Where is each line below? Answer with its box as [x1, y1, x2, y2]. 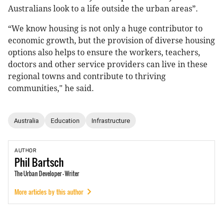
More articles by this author [14, 187, 83, 197]
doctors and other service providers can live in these [8, 60, 208, 70]
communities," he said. [8, 84, 94, 94]
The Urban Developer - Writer [14, 169, 79, 178]
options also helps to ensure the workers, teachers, [8, 48, 200, 58]
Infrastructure [92, 116, 130, 124]
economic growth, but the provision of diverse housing [8, 36, 215, 46]
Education [51, 116, 80, 124]
